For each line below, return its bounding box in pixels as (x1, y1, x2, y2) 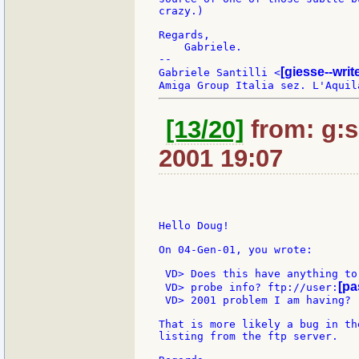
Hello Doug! (159, 220, 229, 232)
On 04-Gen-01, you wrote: (159, 244, 313, 256)
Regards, (159, 29, 210, 42)
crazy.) (159, 5, 204, 18)
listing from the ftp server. (159, 330, 338, 343)
